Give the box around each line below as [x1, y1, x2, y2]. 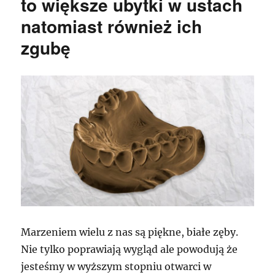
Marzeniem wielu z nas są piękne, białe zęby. [21, 225, 239, 238]
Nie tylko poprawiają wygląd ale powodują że [21, 242, 238, 255]
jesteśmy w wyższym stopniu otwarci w [21, 260, 212, 273]
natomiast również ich [21, 14, 203, 39]
